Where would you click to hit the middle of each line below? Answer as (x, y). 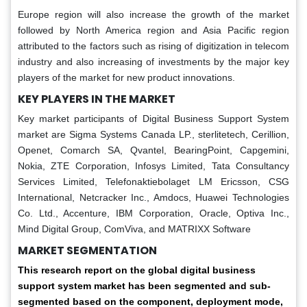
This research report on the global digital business (137, 270)
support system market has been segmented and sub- (144, 286)
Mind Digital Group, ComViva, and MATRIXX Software (134, 229)
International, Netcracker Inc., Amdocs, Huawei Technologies (153, 198)
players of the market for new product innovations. (126, 78)
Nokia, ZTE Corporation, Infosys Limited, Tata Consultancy (153, 166)
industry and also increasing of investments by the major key (153, 62)
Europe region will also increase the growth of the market (153, 15)
